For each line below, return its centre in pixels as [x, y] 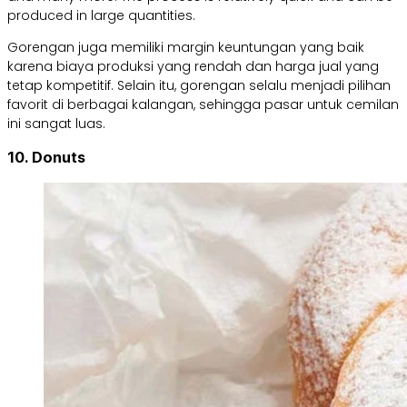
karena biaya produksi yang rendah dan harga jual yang [193, 66]
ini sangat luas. [56, 123]
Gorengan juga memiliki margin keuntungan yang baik [186, 47]
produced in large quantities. [101, 15]
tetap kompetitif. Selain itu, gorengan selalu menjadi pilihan [199, 85]
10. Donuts [46, 158]
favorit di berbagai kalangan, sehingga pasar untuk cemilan [203, 104]
